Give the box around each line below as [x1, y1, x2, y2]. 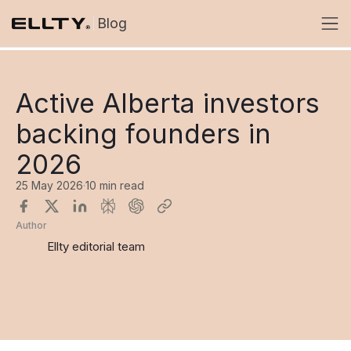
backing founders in [16, 118, 271, 150]
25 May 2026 [16, 179, 83, 192]
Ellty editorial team [47, 238, 145, 254]
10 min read [85, 179, 144, 192]
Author [16, 219, 47, 231]
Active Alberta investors [16, 87, 320, 119]
